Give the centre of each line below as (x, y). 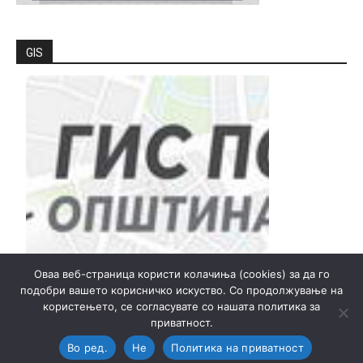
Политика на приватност (237, 347)
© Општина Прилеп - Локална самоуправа (181, 340)
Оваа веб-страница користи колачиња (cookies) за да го (181, 274)
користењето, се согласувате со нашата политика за (181, 306)
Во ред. (88, 347)
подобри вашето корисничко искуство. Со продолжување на (181, 290)
